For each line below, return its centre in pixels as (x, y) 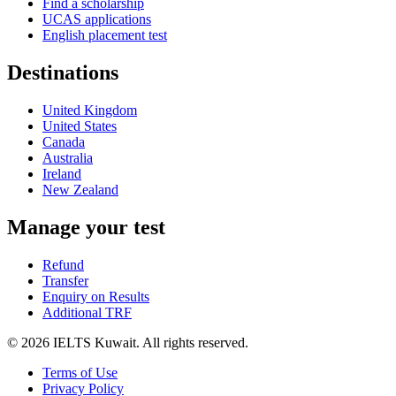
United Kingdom (90, 110)
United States (80, 126)
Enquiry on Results (96, 296)
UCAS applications (97, 19)
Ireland (62, 174)
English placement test (105, 35)
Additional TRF (87, 312)
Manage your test (86, 227)
